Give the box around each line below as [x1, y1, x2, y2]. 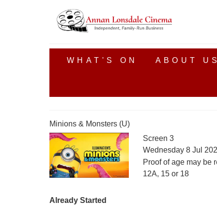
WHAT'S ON [67, 56, 138, 64]
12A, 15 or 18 [142, 170, 189, 178]
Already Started [49, 196, 107, 204]
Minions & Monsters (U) [49, 120, 130, 128]
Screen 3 [142, 134, 174, 142]
